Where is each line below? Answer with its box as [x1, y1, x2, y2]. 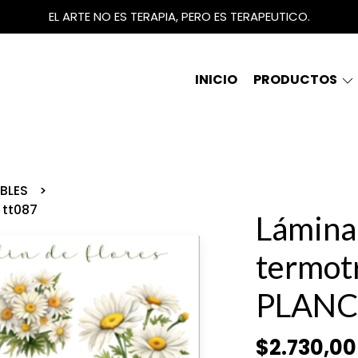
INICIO [195, 70, 237, 89]
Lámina [255, 209, 356, 248]
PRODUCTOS [253, 70, 340, 89]
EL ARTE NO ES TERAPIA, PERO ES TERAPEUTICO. [48, 8, 310, 25]
